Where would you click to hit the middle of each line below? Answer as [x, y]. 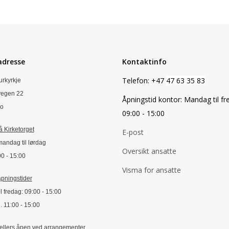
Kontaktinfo [144, 62]
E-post [133, 132]
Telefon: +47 [144, 81]
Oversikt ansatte [149, 151]
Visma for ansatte [152, 170]
